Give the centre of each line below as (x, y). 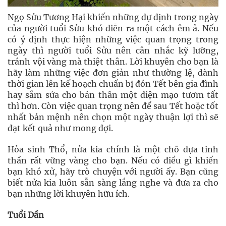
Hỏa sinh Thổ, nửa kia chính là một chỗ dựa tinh (113, 149)
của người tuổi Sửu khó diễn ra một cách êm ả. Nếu (113, 28)
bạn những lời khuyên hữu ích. (69, 194)
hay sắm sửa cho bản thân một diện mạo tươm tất (113, 95)
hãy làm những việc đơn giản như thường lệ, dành (113, 73)
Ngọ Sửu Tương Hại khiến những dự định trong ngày (113, 17)
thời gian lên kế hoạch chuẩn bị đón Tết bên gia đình (113, 84)
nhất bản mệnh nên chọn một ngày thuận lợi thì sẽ (113, 117)
